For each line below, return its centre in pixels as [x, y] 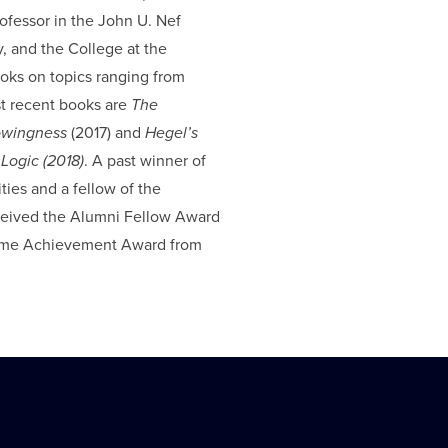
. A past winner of [145, 161]
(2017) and [106, 133]
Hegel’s [171, 133]
